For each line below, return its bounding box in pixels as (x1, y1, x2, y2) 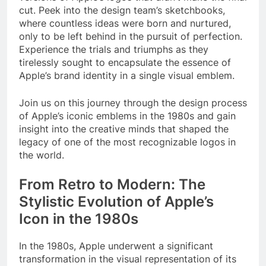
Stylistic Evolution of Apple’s (19, 193, 214, 211)
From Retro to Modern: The (19, 176, 205, 194)
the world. (19, 149, 64, 161)
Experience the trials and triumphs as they (19, 43, 208, 56)
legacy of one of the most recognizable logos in (19, 136, 236, 148)
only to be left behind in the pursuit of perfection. (19, 30, 242, 43)
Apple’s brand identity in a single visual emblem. (19, 69, 235, 82)
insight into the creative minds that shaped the (19, 123, 229, 135)
